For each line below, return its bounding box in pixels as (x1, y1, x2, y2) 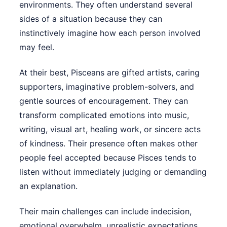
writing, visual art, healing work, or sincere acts (19, 124, 201, 135)
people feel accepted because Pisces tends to (19, 153, 197, 163)
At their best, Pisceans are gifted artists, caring (19, 67, 200, 78)
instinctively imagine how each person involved (19, 28, 201, 39)
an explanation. (19, 181, 78, 192)
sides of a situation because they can (19, 14, 162, 24)
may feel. (19, 42, 54, 53)
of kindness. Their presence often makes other (19, 138, 198, 149)
